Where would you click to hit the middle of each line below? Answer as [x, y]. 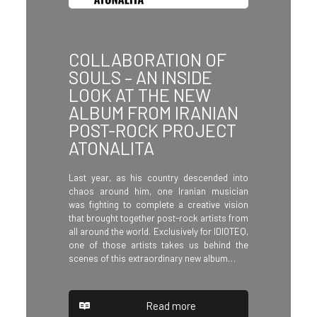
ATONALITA [111, 148]
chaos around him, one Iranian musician [158, 191]
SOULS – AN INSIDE [140, 77]
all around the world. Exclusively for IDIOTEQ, [158, 232]
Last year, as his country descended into [158, 178]
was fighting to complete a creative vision [158, 205]
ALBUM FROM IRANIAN [153, 113]
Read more [171, 306]
